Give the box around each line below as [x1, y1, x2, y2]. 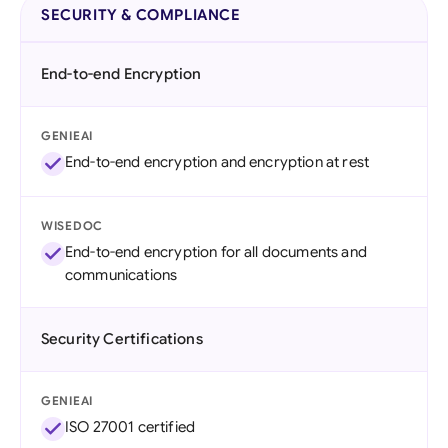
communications [65, 266, 178, 284]
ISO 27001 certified [65, 418, 196, 436]
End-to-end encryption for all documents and [65, 243, 367, 261]
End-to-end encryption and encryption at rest [65, 153, 370, 171]
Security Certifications [41, 330, 203, 348]
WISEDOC [41, 218, 104, 233]
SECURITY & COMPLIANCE [41, 6, 241, 24]
